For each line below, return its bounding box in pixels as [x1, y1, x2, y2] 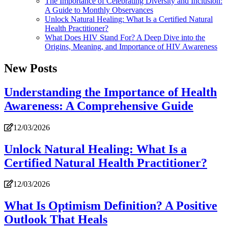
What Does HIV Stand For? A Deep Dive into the [45, 33, 205, 42]
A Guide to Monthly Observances [45, 5, 153, 14]
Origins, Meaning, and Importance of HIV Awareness [45, 42, 217, 51]
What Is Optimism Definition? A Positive [4, 199, 217, 213]
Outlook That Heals [4, 213, 107, 226]
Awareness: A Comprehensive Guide [4, 99, 193, 112]
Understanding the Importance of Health [4, 85, 217, 99]
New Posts [4, 61, 57, 75]
